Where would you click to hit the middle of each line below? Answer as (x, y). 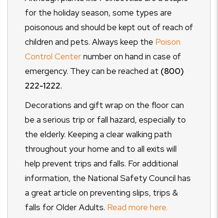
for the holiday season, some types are (98, 13)
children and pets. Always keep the (90, 42)
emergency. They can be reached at (93, 71)
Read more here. (137, 208)
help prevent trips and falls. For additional (101, 164)
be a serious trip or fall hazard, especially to (105, 120)
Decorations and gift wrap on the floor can (104, 105)
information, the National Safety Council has (108, 178)
